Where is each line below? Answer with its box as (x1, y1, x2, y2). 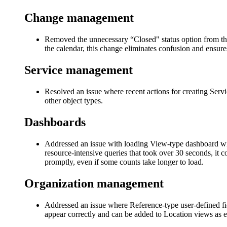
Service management (24, 63, 133, 77)
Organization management (24, 176, 164, 190)
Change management (24, 11, 134, 25)
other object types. (45, 96, 103, 105)
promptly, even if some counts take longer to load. (45, 157, 204, 166)
